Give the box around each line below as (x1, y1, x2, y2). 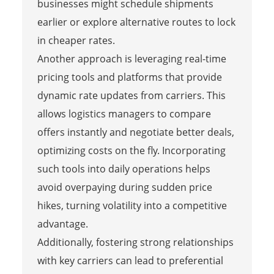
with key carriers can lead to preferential (37, 253, 223, 267)
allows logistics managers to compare (37, 106, 211, 120)
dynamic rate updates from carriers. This (37, 88, 226, 102)
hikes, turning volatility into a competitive (37, 198, 227, 212)
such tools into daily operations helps (37, 161, 210, 176)
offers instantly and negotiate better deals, (37, 125, 234, 139)
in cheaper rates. (37, 33, 115, 47)
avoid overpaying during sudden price (37, 180, 212, 194)
